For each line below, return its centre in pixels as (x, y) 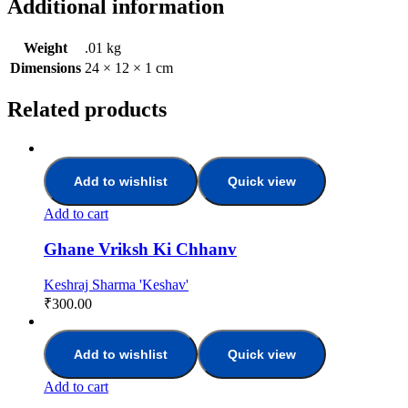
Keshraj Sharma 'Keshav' (116, 284)
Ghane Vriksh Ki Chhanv (140, 249)
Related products (87, 110)
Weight (46, 48)
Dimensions (46, 68)
